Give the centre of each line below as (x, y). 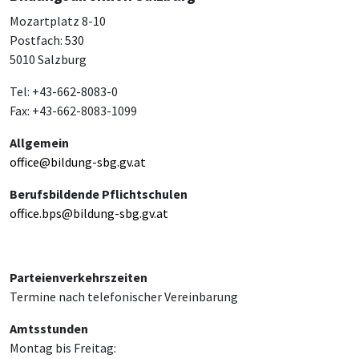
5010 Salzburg (48, 59)
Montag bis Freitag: (63, 347)
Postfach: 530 (47, 40)
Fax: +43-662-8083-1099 (73, 110)
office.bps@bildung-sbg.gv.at (89, 213)
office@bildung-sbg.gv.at (78, 161)
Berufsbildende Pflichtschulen (99, 194)
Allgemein (39, 142)
